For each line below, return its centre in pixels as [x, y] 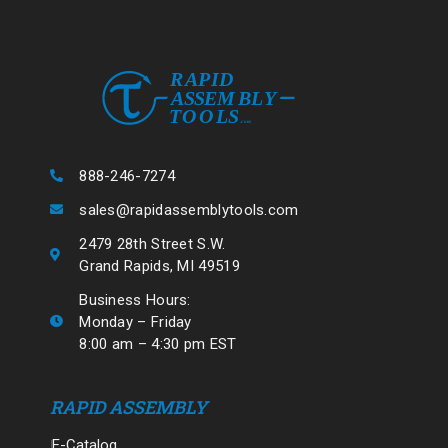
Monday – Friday [135, 321]
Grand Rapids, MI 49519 [159, 265]
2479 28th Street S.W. [152, 243]
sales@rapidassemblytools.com [189, 209]
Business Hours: [135, 299]
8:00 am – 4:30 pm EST [158, 343]
